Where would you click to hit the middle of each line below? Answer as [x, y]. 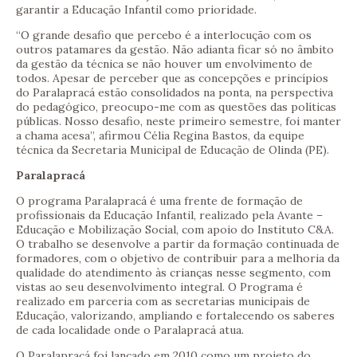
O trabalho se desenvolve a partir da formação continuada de [178, 244]
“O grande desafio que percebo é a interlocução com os [164, 35]
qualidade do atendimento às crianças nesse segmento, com [173, 273]
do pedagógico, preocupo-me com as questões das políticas [176, 107]
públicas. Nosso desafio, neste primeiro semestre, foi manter [178, 122]
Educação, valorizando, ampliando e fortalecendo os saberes [175, 316]
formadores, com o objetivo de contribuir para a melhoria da [178, 259]
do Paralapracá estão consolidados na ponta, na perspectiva [175, 93]
